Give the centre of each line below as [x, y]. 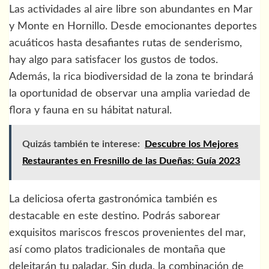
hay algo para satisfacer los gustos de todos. [113, 60]
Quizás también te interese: [81, 144]
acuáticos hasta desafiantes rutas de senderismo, [125, 43]
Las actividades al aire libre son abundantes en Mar [131, 9]
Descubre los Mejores [192, 144]
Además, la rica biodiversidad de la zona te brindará [131, 77]
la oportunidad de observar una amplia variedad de [130, 93]
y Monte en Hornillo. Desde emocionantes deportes [133, 26]
